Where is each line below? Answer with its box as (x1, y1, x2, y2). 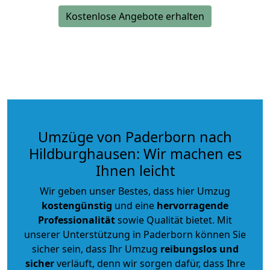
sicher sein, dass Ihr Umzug (31, 242, 160, 256)
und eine (112, 198, 157, 212)
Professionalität (38, 213, 115, 227)
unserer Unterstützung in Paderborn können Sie (24, 227, 246, 241)
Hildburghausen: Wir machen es (28, 143, 242, 163)
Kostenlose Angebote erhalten (66, 9, 204, 23)
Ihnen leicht (95, 160, 175, 180)
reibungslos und (160, 242, 239, 256)
